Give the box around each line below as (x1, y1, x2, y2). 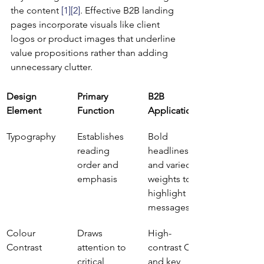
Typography (6, 131, 55, 142)
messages (148, 202, 190, 213)
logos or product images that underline (11, 33, 178, 44)
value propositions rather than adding (11, 47, 170, 58)
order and (77, 159, 121, 170)
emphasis (77, 173, 117, 184)
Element (6, 105, 41, 116)
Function (77, 105, 114, 116)
